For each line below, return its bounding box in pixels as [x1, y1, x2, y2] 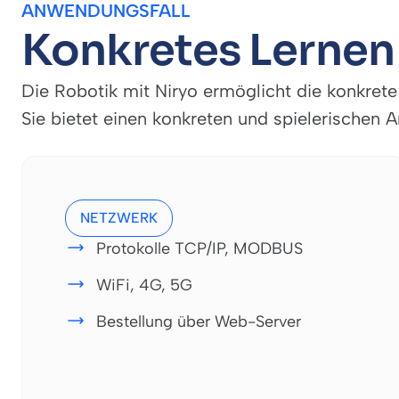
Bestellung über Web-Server [96, 311, 301, 331]
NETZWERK [80, 208, 158, 226]
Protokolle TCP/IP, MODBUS [96, 238, 303, 258]
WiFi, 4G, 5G [96, 274, 192, 295]
